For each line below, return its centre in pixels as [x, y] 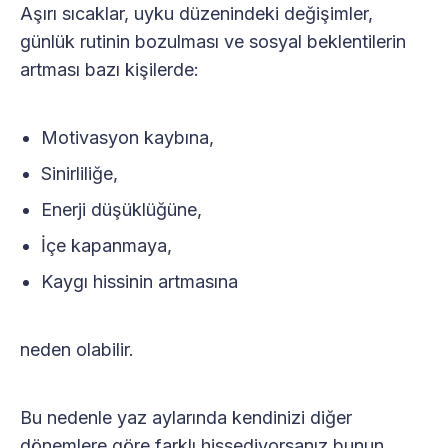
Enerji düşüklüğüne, [121, 209]
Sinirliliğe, [79, 173]
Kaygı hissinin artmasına [139, 281]
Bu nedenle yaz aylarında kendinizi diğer [186, 417]
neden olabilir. [77, 349]
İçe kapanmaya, [106, 245]
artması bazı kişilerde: [109, 69]
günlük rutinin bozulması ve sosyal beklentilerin [213, 41]
